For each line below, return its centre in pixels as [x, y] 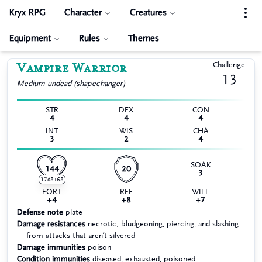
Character [83, 13]
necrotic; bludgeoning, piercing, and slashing [163, 224]
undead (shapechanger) [87, 83]
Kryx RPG [27, 13]
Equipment [30, 38]
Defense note [40, 212]
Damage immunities [51, 247]
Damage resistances [51, 224]
